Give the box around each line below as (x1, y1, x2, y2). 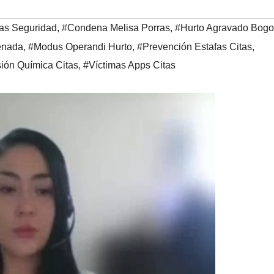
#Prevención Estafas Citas (137, 42, 252, 53)
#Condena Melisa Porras (62, 23, 170, 34)
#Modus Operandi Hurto (28, 42, 132, 53)
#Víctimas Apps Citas (83, 60, 176, 71)
